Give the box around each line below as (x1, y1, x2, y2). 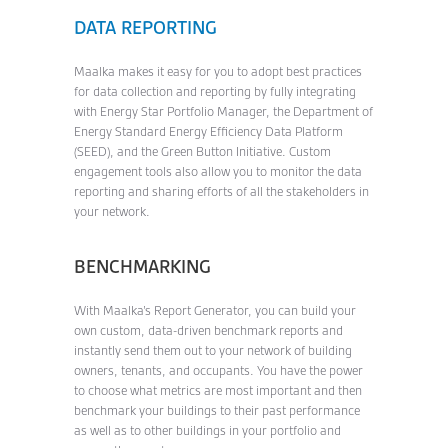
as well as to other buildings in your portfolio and (74, 422, 341, 439)
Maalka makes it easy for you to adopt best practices (74, 63, 362, 80)
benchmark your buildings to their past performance (74, 402, 360, 419)
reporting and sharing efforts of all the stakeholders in (74, 183, 369, 200)
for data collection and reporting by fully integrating (74, 83, 356, 100)
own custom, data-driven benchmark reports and (74, 322, 343, 339)
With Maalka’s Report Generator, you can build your (74, 302, 356, 319)
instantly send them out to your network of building (74, 342, 352, 359)
